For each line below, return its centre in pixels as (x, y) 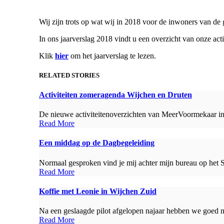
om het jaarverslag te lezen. (112, 55)
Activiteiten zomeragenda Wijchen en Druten (115, 94)
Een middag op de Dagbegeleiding (97, 143)
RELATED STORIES (69, 75)
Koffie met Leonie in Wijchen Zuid (98, 191)
